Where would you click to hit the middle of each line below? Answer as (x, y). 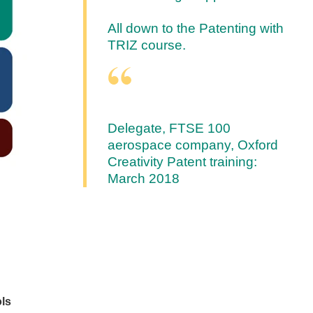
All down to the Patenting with (196, 28)
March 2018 (144, 179)
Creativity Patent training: (183, 162)
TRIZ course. (147, 45)
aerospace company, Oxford (193, 145)
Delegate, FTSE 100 (169, 129)
